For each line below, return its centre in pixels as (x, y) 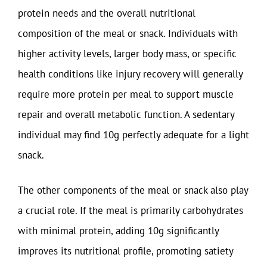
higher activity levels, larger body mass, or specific (127, 53)
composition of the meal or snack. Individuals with (128, 33)
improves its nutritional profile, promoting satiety (125, 251)
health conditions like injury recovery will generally (130, 74)
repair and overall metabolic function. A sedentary (126, 114)
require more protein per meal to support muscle (126, 94)
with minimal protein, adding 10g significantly (118, 231)
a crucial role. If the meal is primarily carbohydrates (131, 210)
